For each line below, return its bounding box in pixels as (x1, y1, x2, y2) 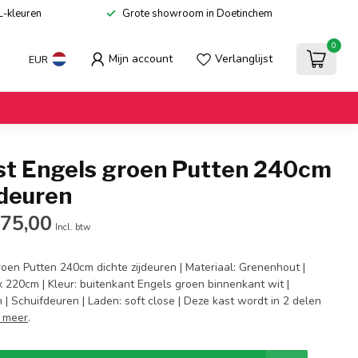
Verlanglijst (215, 51, 272, 66)
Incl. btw (55, 221, 91, 233)
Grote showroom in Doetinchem (122, 6, 272, 21)
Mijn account (109, 51, 173, 66)
